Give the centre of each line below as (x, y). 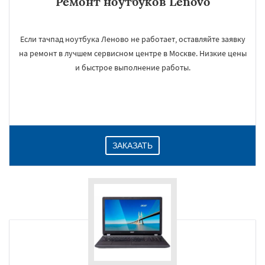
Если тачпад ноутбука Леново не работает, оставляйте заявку (132, 39)
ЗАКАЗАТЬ (132, 146)
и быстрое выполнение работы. (132, 67)
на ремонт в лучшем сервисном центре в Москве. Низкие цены (132, 53)
